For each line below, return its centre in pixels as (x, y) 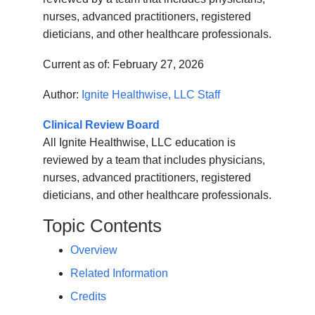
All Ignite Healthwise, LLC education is (140, 143)
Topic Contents (103, 226)
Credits (88, 297)
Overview (94, 250)
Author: (63, 95)
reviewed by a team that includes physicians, (154, 160)
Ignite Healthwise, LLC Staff (151, 95)
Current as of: (78, 65)
